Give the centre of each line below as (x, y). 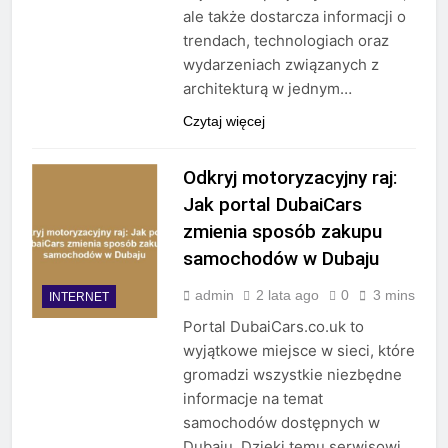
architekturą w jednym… (267, 89)
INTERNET (79, 296)
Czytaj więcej (223, 121)
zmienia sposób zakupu (282, 232)
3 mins (393, 295)
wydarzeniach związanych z (280, 65)
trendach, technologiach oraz (285, 41)
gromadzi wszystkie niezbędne (292, 375)
